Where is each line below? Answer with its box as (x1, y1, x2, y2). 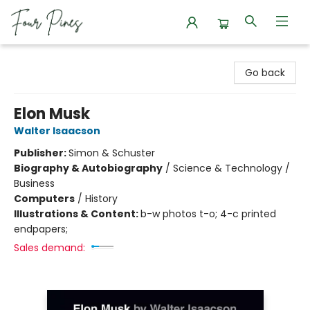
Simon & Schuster (69, 146, 155, 160)
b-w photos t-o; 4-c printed (140, 207, 276, 221)
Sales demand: (14, 241, 85, 255)
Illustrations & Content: (14, 207, 140, 221)
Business (14, 176, 55, 190)
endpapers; (14, 222, 68, 236)
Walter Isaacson (14, 124, 100, 138)
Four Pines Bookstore (10, 51, 109, 64)
